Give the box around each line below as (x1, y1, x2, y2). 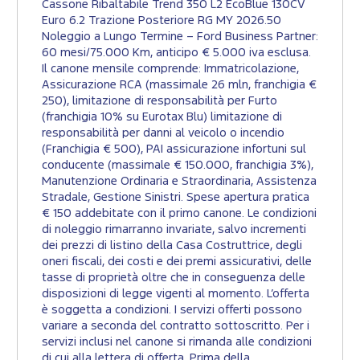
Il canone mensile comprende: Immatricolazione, (42, 63, 299, 75)
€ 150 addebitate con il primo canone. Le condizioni (42, 208, 317, 219)
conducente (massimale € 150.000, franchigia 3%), (42, 160, 313, 171)
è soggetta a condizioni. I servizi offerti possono (42, 305, 302, 316)
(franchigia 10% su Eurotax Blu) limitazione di (42, 112, 282, 123)
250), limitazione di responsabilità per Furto (42, 96, 277, 107)
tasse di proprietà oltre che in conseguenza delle (42, 272, 305, 284)
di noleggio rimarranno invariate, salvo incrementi (42, 224, 306, 235)
